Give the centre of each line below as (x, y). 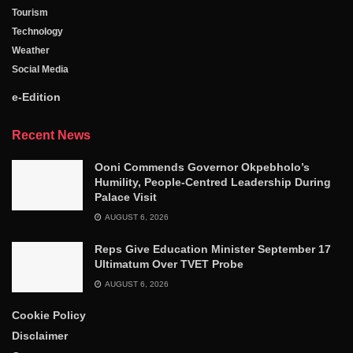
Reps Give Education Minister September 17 (213, 249)
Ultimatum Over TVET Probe (169, 264)
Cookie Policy (49, 315)
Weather (31, 50)
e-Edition (36, 97)
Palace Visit (126, 197)
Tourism (30, 12)
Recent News (51, 135)
